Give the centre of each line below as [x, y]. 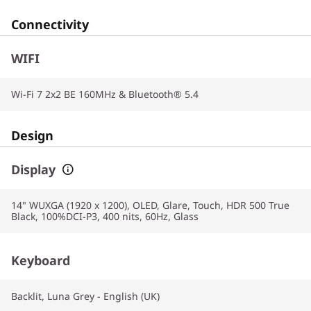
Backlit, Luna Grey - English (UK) [85, 296]
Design [32, 135]
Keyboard [41, 260]
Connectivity [50, 24]
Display [33, 169]
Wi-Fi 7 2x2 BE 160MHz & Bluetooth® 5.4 [105, 94]
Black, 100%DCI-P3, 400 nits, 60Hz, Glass [105, 216]
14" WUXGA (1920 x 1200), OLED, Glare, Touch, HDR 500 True [150, 205]
